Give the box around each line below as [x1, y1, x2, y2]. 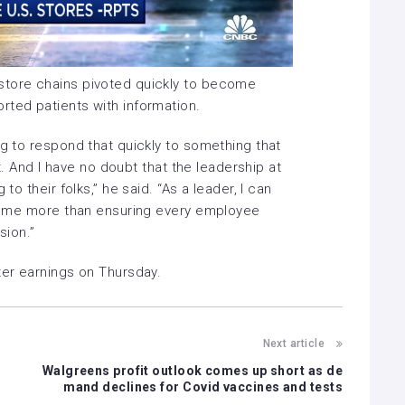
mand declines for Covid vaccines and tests [63, 380, 343, 394]
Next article [262, 337, 325, 350]
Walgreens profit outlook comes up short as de [42, 363, 343, 378]
